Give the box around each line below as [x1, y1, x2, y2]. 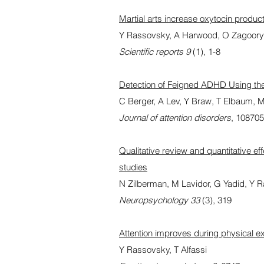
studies [119, 161, 147, 173]
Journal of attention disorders [119, 112, 231, 123]
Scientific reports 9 [119, 46, 190, 57]
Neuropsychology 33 [119, 194, 200, 206]
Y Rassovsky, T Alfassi [119, 244, 207, 255]
